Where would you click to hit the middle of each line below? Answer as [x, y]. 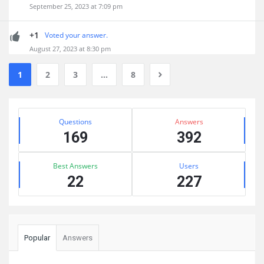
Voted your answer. [76, 35]
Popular [37, 238]
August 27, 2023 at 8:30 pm [70, 49]
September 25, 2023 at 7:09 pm [76, 6]
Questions [75, 122]
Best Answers [75, 166]
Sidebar [29, 105]
